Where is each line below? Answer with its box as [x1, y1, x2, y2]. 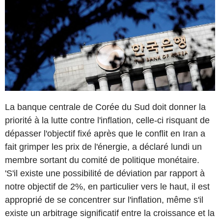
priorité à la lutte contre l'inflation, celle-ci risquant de [5, 115, 210, 125]
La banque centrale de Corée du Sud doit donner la [5, 102, 206, 112]
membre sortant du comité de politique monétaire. [5, 155, 199, 165]
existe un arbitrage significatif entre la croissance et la [5, 208, 215, 218]
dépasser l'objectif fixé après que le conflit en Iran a [5, 128, 205, 138]
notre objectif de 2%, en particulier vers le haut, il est [5, 181, 210, 192]
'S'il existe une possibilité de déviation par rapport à [5, 168, 205, 178]
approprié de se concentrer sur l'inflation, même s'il [5, 194, 203, 205]
